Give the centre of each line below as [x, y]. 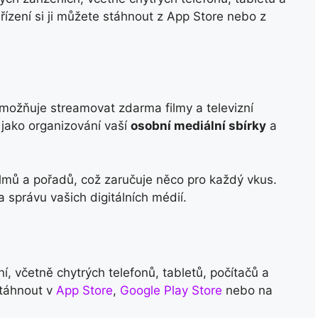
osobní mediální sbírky [198, 126]
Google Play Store [171, 291]
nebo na [247, 291]
